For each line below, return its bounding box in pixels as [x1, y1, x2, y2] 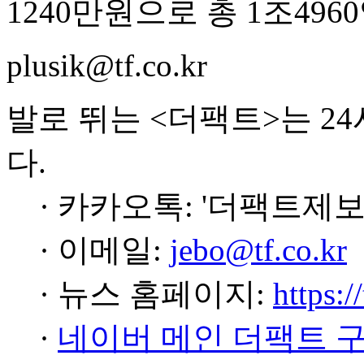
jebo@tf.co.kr [170, 232, 347, 267]
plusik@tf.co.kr [6, 48, 207, 83]
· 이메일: [39, 232, 170, 267]
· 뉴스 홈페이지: [39, 276, 273, 311]
